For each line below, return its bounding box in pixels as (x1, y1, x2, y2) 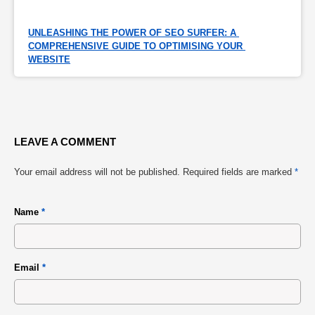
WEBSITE (28, 54, 70, 65)
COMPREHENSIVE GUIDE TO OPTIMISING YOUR (28, 41, 243, 52)
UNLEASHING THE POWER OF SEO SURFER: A (28, 27, 236, 39)
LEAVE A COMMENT (14, 136, 116, 148)
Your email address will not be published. (14, 166, 180, 177)
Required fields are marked (183, 166, 295, 177)
